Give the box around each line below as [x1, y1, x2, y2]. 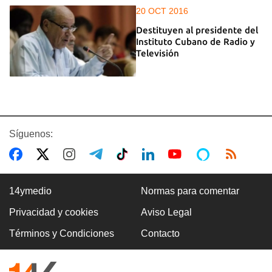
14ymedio [9, 186, 52, 197]
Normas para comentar [140, 186, 239, 197]
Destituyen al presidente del [136, 24, 258, 35]
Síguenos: [9, 129, 53, 140]
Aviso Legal [140, 207, 192, 218]
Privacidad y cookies [9, 207, 98, 218]
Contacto [140, 228, 180, 239]
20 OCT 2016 [136, 6, 188, 16]
